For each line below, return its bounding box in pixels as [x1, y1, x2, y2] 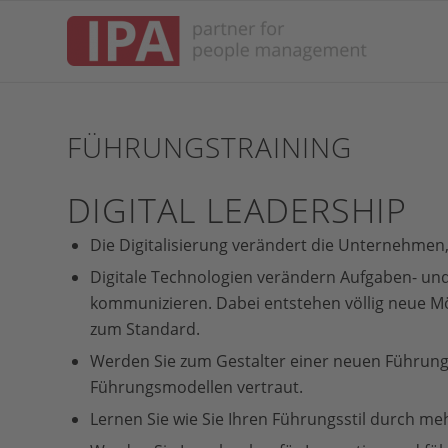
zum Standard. [90, 318, 200, 340]
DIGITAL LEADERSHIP [67, 187, 407, 233]
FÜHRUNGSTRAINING [67, 128, 352, 166]
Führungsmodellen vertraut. [90, 376, 303, 398]
